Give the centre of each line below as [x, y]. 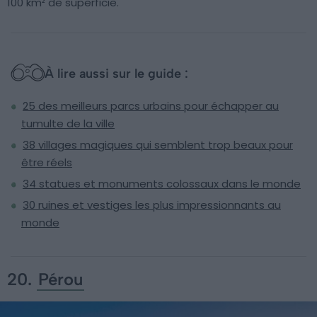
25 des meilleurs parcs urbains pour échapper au [151, 106]
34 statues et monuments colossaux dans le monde [162, 184]
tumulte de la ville [68, 124]
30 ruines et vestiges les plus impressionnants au [152, 205]
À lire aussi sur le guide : [116, 74]
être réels [47, 163]
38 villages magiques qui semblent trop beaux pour [158, 145]
